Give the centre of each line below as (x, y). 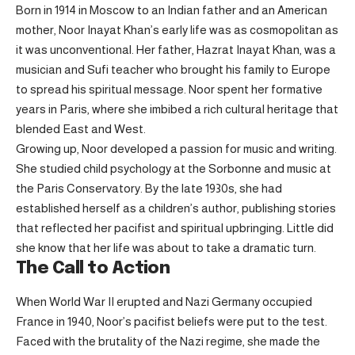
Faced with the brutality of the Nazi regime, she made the (168, 341)
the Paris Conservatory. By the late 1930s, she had (149, 188)
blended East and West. (81, 128)
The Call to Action (93, 268)
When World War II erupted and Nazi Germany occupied (164, 301)
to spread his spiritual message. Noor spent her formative (169, 89)
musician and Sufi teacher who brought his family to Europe (173, 69)
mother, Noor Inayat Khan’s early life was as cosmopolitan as (177, 29)
